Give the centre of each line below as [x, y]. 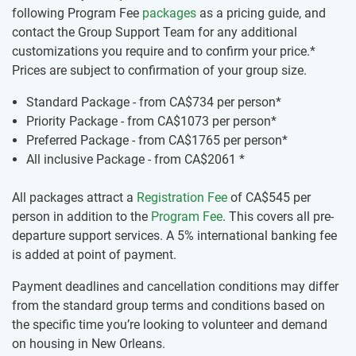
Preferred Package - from [97, 141]
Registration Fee [182, 198]
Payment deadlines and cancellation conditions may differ [175, 287]
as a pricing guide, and [261, 14]
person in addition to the [81, 217]
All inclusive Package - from [105, 160]
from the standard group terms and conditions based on [168, 306]
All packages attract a [74, 198]
